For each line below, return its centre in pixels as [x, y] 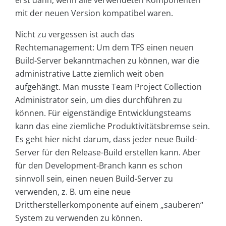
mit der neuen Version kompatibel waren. [94, 13]
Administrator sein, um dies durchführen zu [99, 100]
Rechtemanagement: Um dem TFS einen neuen [104, 47]
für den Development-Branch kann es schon [99, 165]
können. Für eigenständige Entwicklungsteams [103, 113]
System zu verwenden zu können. [79, 218]
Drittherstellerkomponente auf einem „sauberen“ [109, 205]
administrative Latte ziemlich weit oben [90, 73]
